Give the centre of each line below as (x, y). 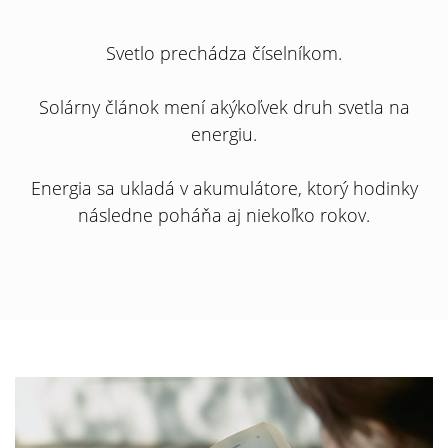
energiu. (224, 134)
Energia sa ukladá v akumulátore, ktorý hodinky (224, 188)
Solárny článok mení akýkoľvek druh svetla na (224, 107)
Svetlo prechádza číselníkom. (224, 53)
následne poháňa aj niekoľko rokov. (224, 215)
